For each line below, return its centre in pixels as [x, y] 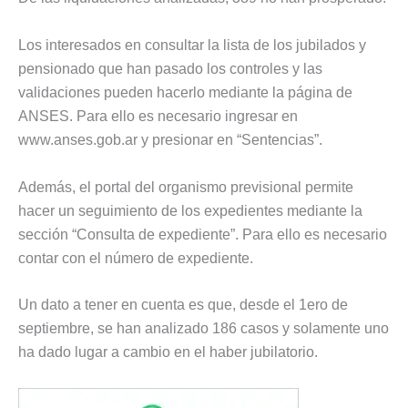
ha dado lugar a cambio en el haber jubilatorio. [168, 352]
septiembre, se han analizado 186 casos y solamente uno [204, 329]
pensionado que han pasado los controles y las [170, 69]
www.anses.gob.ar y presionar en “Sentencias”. [170, 140]
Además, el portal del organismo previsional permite [186, 187]
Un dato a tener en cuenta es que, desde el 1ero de [183, 305]
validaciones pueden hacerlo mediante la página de [185, 93]
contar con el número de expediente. [136, 258]
